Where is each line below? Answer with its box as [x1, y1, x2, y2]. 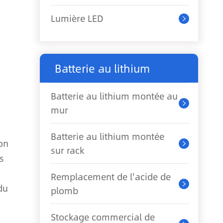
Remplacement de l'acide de [51, 170, 171, 184]
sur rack [51, 143, 84, 157]
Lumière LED [51, 11, 104, 25]
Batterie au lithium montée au [51, 89, 178, 103]
